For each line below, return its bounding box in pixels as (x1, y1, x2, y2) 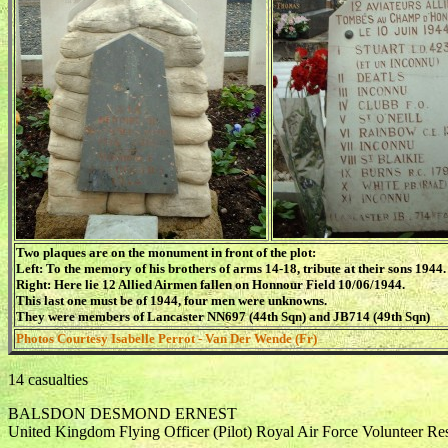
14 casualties (8, 371, 88, 388)
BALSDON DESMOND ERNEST (8, 405, 237, 422)
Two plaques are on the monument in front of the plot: (16, 245, 316, 260)
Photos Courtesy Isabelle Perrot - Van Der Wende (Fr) (16, 331, 317, 346)
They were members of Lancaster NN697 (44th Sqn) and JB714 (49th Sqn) (16, 309, 430, 324)
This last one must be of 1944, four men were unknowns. (16, 293, 327, 308)
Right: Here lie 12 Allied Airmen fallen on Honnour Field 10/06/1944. (16, 277, 405, 292)
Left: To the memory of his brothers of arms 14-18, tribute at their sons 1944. (16, 261, 446, 276)
